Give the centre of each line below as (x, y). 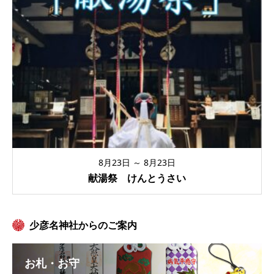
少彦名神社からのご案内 (83, 225)
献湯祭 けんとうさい (137, 178)
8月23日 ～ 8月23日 (137, 162)
